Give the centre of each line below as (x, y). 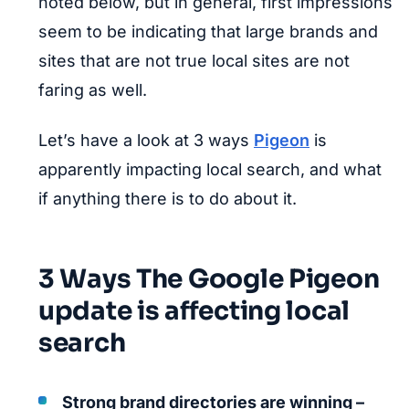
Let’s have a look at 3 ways (146, 140)
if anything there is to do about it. (168, 199)
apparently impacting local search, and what (210, 169)
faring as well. (93, 90)
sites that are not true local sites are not (194, 61)
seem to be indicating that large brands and (208, 31)
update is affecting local (194, 311)
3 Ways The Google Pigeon (209, 279)
